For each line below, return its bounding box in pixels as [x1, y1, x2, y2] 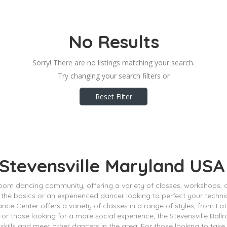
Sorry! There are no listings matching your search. [32, 58, 195, 68]
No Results [68, 30, 159, 53]
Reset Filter [95, 91, 132, 101]
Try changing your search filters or [57, 71, 170, 81]
